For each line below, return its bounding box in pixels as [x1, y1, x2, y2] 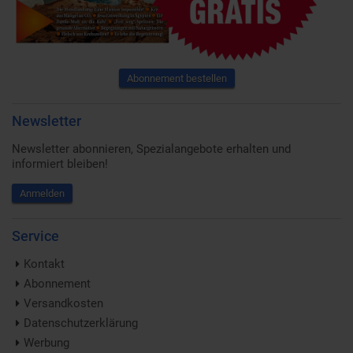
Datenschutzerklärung [24, 316, 138, 331]
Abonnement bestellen [126, 72, 227, 85]
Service [12, 228, 59, 245]
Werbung [24, 336, 69, 351]
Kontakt [24, 257, 65, 272]
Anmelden [20, 188, 65, 200]
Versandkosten [24, 296, 103, 311]
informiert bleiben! [12, 157, 108, 172]
